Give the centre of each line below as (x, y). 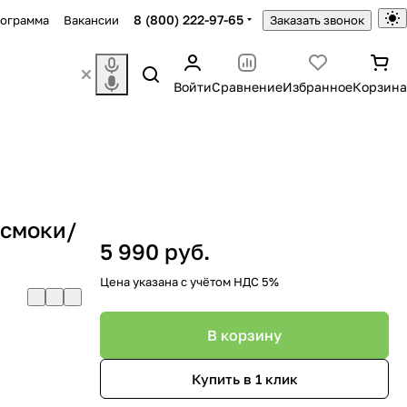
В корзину (244, 335)
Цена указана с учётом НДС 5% (189, 282)
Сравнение (247, 87)
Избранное (318, 87)
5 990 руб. (155, 251)
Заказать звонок (317, 20)
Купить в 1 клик (244, 378)
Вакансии (92, 20)
